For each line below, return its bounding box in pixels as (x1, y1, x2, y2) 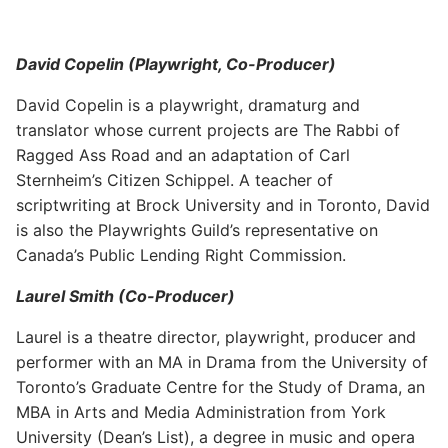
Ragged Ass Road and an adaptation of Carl (16, 144, 350, 165)
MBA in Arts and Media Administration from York (16, 401, 386, 422)
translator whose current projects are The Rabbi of (16, 119, 400, 140)
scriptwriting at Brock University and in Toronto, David (16, 194, 430, 215)
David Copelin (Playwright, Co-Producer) (16, 53, 336, 74)
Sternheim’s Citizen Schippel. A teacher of (16, 169, 333, 190)
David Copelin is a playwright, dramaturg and (16, 94, 360, 115)
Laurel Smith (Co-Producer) (16, 285, 235, 306)
